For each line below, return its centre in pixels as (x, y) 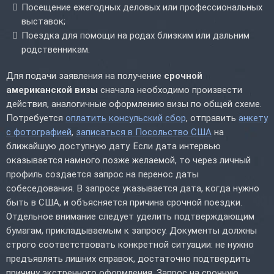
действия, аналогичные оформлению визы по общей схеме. (134, 104)
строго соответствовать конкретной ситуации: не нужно (130, 244)
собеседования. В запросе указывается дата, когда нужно (133, 188)
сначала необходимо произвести (170, 90)
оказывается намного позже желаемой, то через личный (128, 160)
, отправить (212, 118)
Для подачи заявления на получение (85, 76)
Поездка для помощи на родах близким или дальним (135, 35)
